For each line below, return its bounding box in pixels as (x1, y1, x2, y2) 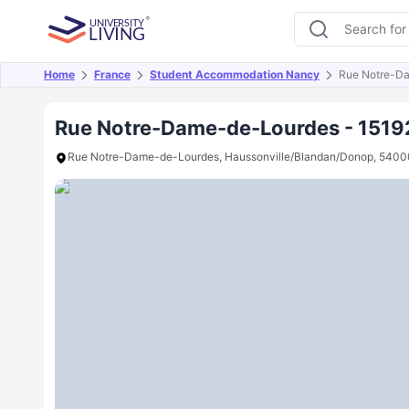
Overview (58, 78, 118, 93)
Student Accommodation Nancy (150, 68, 320, 81)
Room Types (278, 78, 352, 93)
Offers (147, 78, 184, 93)
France (94, 68, 131, 81)
